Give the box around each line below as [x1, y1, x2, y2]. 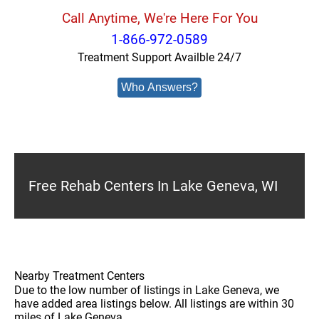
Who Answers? [121, 81, 198, 93]
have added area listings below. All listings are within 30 [14, 297, 294, 310]
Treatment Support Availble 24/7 [78, 51, 241, 64]
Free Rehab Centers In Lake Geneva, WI [28, 177, 278, 194]
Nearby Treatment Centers [14, 269, 145, 283]
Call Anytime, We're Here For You [61, 10, 258, 26]
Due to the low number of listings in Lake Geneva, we [14, 283, 279, 297]
